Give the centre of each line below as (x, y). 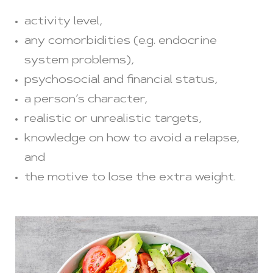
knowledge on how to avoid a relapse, (132, 139)
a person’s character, (86, 100)
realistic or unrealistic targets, (113, 119)
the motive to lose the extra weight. (130, 178)
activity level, (63, 22)
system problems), (79, 61)
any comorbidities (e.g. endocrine (121, 41)
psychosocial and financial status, (121, 80)
